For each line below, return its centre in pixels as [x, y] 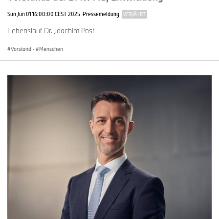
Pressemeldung [101, 14]
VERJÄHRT [134, 14]
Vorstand [21, 49]
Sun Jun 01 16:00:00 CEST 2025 [44, 14]
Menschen [51, 49]
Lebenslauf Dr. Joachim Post [51, 31]
